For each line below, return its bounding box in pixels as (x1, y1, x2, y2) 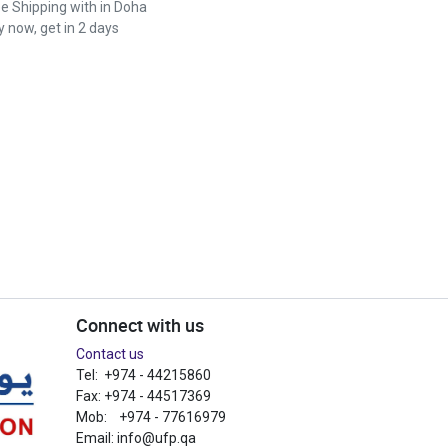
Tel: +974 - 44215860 (76, 367, 211, 383)
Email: (76, 430, 117, 446)
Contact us (76, 346, 144, 362)
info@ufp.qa (117, 430, 196, 446)
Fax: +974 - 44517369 (76, 388, 211, 404)
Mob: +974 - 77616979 (76, 409, 226, 425)
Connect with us (76, 314, 204, 337)
